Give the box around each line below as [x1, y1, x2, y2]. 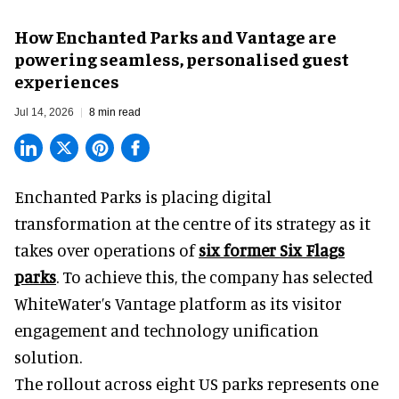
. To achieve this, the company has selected [56, 266, 373, 288]
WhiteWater [14, 293, 102, 314]
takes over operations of [14, 240, 199, 261]
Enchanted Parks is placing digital [14, 186, 272, 208]
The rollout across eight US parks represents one [14, 373, 379, 395]
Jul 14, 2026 [14, 106, 74, 119]
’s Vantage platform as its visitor [102, 293, 342, 314]
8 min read [89, 106, 141, 119]
